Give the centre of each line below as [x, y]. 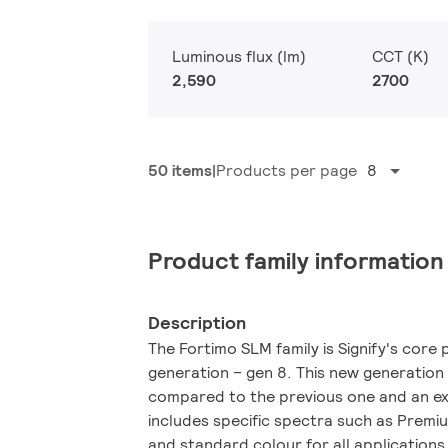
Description [197, 322]
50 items [180, 170]
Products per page [286, 170]
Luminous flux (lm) [239, 56]
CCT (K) [400, 56]
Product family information [296, 260]
